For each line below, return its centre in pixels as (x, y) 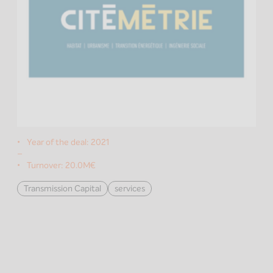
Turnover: (46, 165)
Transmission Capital (62, 188)
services (130, 188)
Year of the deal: (59, 142)
